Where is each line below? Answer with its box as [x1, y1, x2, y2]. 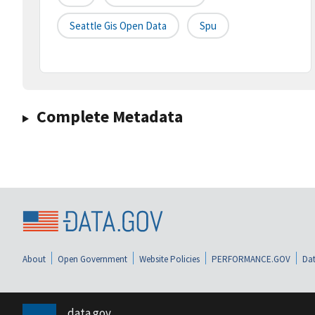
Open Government [58, 252, 127, 265]
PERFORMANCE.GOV [212, 252, 290, 265]
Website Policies [139, 252, 200, 265]
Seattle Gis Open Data [70, 19, 167, 33]
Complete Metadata [36, 105, 183, 128]
